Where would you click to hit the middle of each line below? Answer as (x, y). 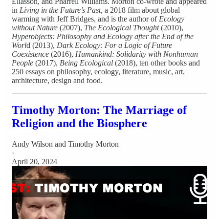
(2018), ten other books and (156, 63)
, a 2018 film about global (140, 10)
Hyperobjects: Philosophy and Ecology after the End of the (103, 36)
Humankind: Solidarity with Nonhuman (137, 54)
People (22, 63)
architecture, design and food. (57, 80)
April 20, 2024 (34, 161)
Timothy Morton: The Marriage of (99, 110)
